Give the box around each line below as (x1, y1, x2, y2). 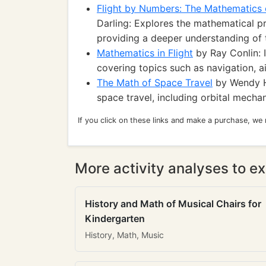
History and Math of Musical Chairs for (85, 198, 261, 210)
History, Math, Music (85, 230, 164, 240)
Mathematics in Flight (97, 47, 193, 59)
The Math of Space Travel (97, 77, 213, 88)
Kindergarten (85, 213, 145, 224)
